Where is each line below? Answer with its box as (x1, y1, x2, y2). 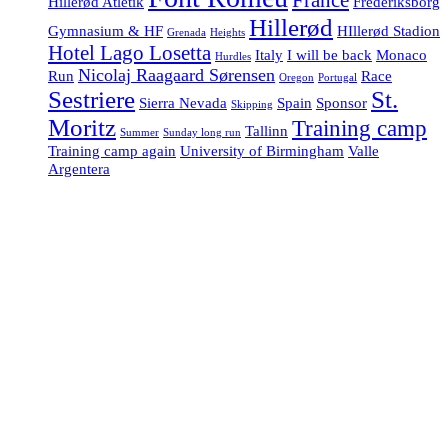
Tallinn (245, 121, 288, 139)
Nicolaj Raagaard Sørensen (78, 64, 275, 85)
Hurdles (215, 50, 251, 62)
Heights (210, 26, 245, 38)
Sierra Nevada (139, 93, 227, 111)
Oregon (279, 71, 314, 83)
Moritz (48, 113, 116, 141)
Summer (120, 126, 159, 138)
